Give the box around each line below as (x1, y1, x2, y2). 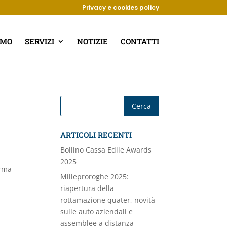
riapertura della (60, 183, 115, 193)
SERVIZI (24, 36, 54, 46)
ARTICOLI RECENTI (60, 130, 132, 140)
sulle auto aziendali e (60, 207, 133, 216)
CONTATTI (120, 36, 159, 46)
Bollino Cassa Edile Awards (60, 145, 152, 155)
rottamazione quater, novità (60, 195, 156, 205)
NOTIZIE (77, 36, 108, 46)
